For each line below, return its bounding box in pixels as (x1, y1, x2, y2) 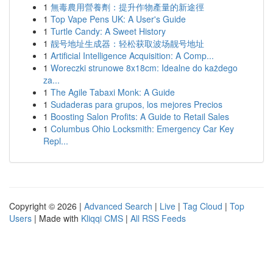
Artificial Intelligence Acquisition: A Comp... (51, 49, 214, 62)
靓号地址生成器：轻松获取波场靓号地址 (51, 37, 204, 49)
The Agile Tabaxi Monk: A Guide (51, 86, 175, 98)
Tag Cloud (183, 200, 222, 212)
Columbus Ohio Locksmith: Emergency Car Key (51, 122, 234, 135)
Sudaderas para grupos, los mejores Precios (51, 98, 222, 110)
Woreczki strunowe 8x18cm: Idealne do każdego (51, 62, 238, 74)
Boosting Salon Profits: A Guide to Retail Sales (51, 110, 229, 122)
